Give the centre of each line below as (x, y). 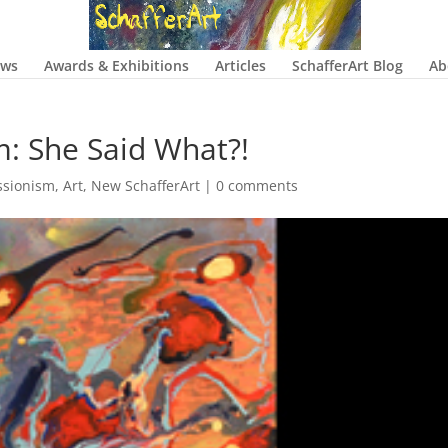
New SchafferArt (146, 185)
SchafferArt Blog (347, 65)
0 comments (257, 185)
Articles (240, 65)
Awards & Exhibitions (116, 65)
